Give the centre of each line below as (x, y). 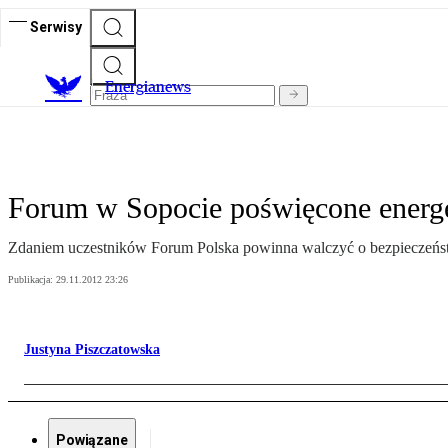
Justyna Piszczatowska (92, 350)
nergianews (152, 87)
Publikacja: (32, 280)
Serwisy (56, 26)
